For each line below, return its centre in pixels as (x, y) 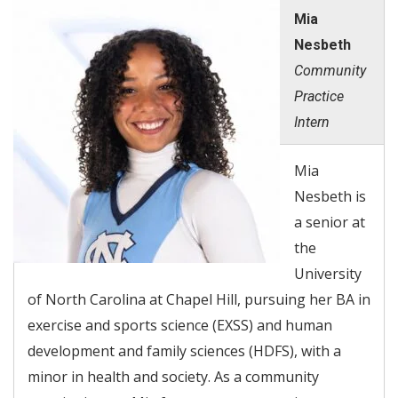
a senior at (330, 222)
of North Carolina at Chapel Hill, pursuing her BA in (199, 299)
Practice (319, 96)
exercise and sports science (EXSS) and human (180, 325)
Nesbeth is (330, 196)
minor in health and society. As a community (173, 376)
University (328, 273)
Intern (312, 122)
